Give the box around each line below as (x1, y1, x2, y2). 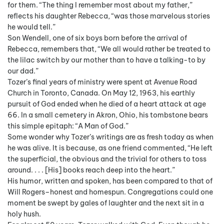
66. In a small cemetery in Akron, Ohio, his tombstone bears (7, 110, 208, 119)
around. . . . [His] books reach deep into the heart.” (7, 165, 175, 174)
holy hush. (7, 209, 41, 218)
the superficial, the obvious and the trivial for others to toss (7, 154, 206, 163)
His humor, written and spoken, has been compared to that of (7, 176, 212, 185)
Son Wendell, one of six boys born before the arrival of (7, 33, 187, 42)
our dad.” (7, 66, 38, 75)
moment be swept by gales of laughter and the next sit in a (7, 198, 204, 207)
